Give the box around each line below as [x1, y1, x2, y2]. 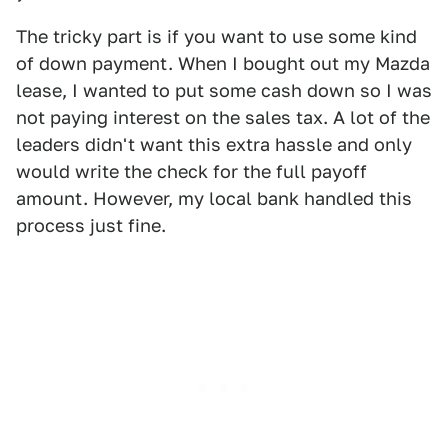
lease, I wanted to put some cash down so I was [16, 80, 432, 101]
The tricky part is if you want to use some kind [16, 26, 417, 47]
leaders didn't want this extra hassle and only [16, 134, 412, 155]
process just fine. [16, 215, 166, 236]
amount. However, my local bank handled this [16, 188, 412, 209]
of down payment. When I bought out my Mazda [16, 53, 430, 74]
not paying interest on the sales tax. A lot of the [16, 107, 430, 128]
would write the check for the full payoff [16, 161, 367, 182]
